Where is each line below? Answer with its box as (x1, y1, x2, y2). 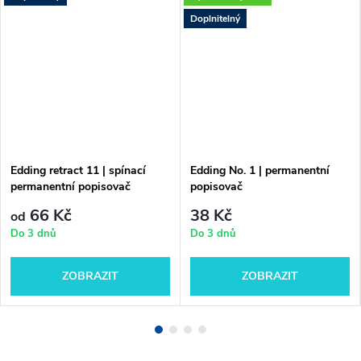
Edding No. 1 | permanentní (190, 162, 330, 178)
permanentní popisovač (10, 178, 131, 194)
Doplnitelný (190, 11, 240, 25)
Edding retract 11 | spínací (10, 162, 146, 178)
